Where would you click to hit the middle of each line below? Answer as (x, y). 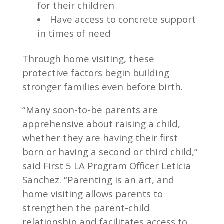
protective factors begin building (96, 73)
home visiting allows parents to (92, 194)
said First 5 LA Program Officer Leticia (106, 166)
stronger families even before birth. (102, 87)
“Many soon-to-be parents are (90, 110)
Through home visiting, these (88, 59)
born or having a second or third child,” (110, 152)
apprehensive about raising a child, (101, 124)
